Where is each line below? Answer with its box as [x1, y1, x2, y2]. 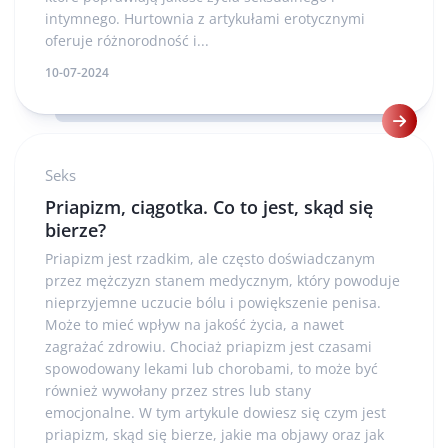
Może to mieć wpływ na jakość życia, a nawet [45, 314, 344, 334]
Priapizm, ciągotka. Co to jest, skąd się [45, 194, 373, 219]
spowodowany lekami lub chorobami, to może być [45, 358, 378, 378]
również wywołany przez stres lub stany [45, 380, 311, 400]
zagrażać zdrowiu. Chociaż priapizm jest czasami [45, 336, 372, 356]
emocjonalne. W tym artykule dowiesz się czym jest [45, 402, 386, 422]
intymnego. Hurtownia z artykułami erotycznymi [45, 8, 365, 28]
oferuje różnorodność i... [45, 30, 209, 50]
